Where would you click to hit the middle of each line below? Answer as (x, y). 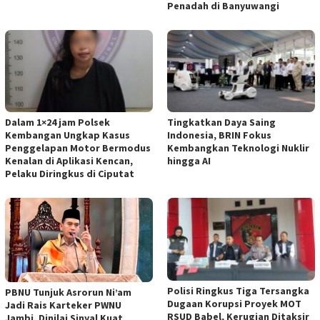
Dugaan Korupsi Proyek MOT (234, 304)
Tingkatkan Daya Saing (221, 122)
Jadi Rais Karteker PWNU (63, 305)
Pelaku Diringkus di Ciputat (70, 174)
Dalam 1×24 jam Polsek (57, 122)
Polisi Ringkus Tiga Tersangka (238, 291)
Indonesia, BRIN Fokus (219, 135)
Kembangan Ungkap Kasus (67, 135)
